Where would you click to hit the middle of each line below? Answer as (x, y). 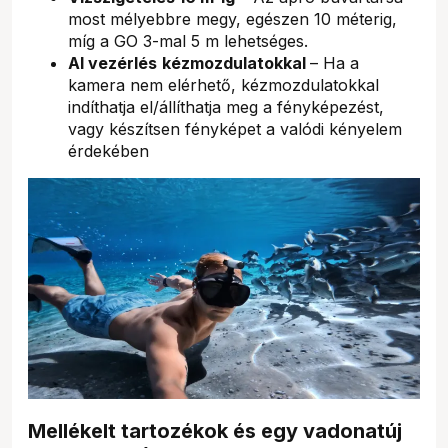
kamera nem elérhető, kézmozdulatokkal (223, 85)
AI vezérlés (112, 63)
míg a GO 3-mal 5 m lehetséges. (188, 41)
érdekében (108, 151)
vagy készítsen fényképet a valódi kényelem (235, 129)
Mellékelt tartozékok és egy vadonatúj (215, 431)
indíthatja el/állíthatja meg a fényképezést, (226, 107)
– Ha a (334, 63)
